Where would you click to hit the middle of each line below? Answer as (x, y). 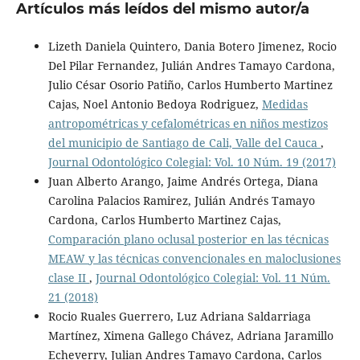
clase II (68, 278)
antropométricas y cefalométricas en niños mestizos (188, 124)
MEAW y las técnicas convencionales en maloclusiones (194, 259)
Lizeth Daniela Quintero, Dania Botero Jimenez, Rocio (192, 47)
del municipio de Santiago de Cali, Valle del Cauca (184, 143)
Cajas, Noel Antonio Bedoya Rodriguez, (155, 104)
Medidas (284, 104)
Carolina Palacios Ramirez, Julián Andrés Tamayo (181, 201)
